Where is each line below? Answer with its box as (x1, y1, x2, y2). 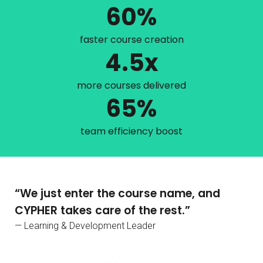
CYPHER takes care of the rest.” (15, 202, 190, 218)
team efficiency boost (80, 124, 183, 138)
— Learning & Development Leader (15, 220, 156, 231)
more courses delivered (77, 78, 186, 92)
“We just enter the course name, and (15, 185, 220, 201)
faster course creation (79, 32, 184, 46)
